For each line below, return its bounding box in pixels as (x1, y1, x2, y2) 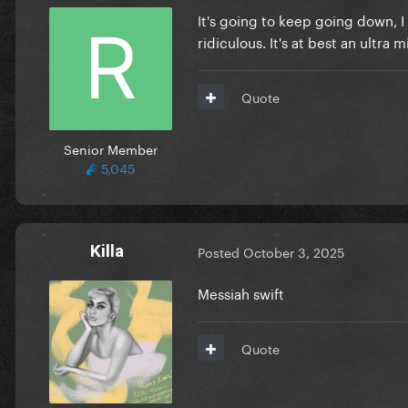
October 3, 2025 (243, 241, 344, 262)
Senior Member (63, 138, 158, 158)
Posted (198, 241, 243, 262)
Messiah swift (198, 280, 284, 303)
